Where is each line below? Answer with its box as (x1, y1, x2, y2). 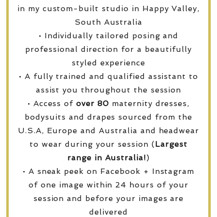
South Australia (74, 17, 143, 27)
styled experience (72, 58, 145, 67)
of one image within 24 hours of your (29, 180, 188, 189)
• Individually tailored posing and (38, 31, 179, 40)
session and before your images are (33, 193, 184, 203)
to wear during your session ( (30, 139, 155, 149)
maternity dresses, (109, 98, 190, 108)
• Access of (27, 98, 77, 108)
